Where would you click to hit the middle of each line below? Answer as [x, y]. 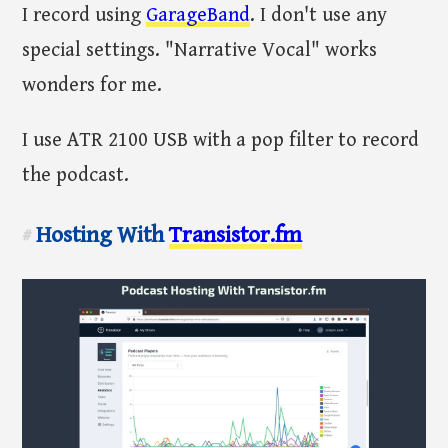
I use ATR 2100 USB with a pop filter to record [221, 140]
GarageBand [198, 15]
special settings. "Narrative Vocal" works [200, 50]
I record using [84, 15]
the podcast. [76, 175]
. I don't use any [319, 15]
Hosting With [100, 236]
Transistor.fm [236, 236]
